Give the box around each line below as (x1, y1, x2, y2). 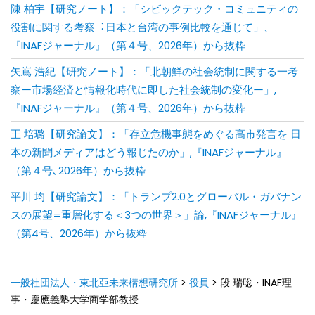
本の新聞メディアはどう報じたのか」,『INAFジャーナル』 (11, 144, 287, 160)
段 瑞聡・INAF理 (220, 275, 292, 290)
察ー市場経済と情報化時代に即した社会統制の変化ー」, (11, 82, 276, 97)
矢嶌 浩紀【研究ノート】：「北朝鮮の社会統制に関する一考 (11, 63, 298, 79)
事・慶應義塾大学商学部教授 (11, 292, 139, 307)
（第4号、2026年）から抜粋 (11, 225, 147, 240)
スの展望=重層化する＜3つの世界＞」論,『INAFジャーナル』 (11, 207, 302, 222)
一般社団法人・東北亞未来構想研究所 (11, 275, 178, 290)
